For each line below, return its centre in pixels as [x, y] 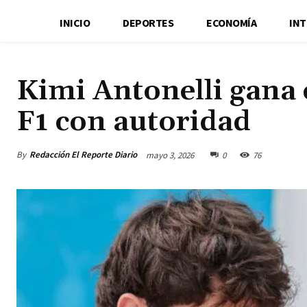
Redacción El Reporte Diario [83, 154]
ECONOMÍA [232, 22]
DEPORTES [148, 22]
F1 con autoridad [134, 122]
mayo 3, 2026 [170, 155]
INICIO [75, 22]
